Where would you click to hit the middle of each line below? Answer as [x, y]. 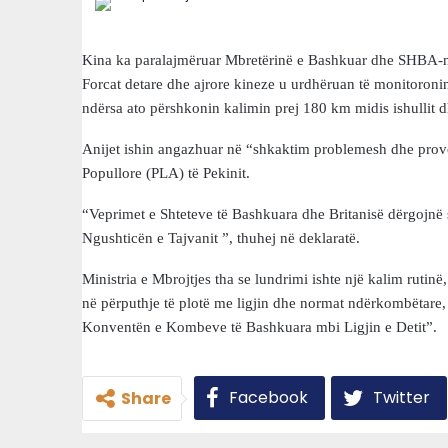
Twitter [401, 397]
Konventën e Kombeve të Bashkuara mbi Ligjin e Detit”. [259, 327]
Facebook [268, 397]
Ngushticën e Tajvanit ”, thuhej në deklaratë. [221, 238]
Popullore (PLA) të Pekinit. [166, 173]
